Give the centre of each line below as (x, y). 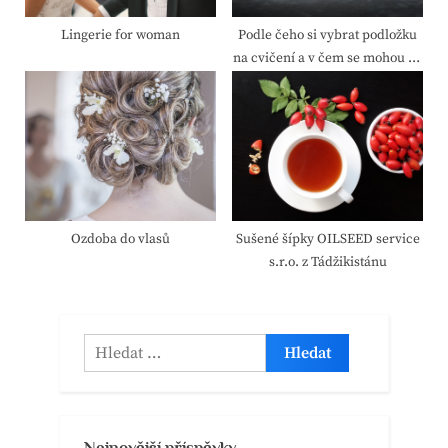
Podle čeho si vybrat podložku (327, 36)
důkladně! (327, 105)
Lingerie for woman (120, 36)
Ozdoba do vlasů (120, 240)
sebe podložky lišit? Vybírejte (327, 82)
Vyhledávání (126, 346)
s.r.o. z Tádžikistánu (327, 263)
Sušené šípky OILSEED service (327, 240)
